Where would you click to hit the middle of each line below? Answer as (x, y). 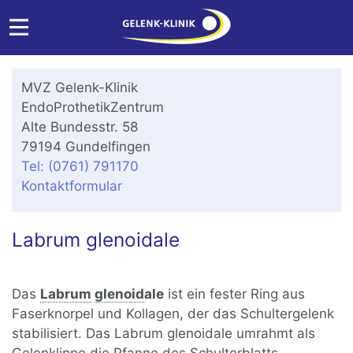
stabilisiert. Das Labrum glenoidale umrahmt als (164, 334)
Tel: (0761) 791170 (80, 166)
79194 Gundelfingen (86, 147)
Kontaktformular (72, 186)
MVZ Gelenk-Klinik (80, 87)
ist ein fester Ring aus (235, 294)
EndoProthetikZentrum (93, 107)
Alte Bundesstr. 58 (80, 127)
